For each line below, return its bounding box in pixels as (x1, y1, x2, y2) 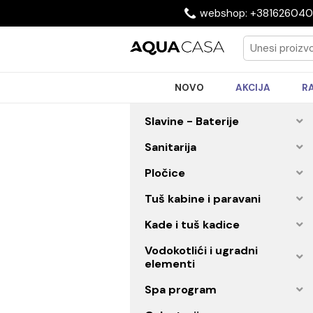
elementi (160, 284, 217, 301)
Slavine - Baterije (160, 126, 265, 143)
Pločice (160, 184, 206, 201)
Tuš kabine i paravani (160, 212, 290, 229)
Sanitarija (160, 154, 218, 172)
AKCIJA (261, 90, 301, 104)
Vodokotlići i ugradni (160, 270, 286, 286)
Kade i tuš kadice (160, 241, 266, 258)
